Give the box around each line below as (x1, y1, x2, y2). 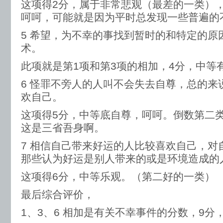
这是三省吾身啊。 (21, 122, 105, 133)
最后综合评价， (21, 189, 94, 200)
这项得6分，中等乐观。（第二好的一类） (21, 171, 215, 182)
